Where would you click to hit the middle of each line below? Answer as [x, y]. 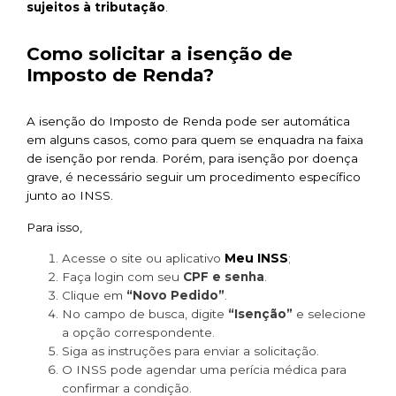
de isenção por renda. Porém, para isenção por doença [192, 159]
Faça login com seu [122, 276]
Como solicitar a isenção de [160, 54]
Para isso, [54, 227]
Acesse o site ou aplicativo [143, 258]
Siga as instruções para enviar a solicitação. [190, 350]
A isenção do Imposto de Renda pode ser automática [188, 122]
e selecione [329, 313]
